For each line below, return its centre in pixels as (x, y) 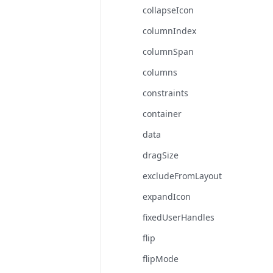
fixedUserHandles (179, 217)
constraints (166, 93)
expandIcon (167, 197)
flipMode (161, 259)
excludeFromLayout (183, 176)
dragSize (161, 155)
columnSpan (168, 51)
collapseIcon (168, 10)
